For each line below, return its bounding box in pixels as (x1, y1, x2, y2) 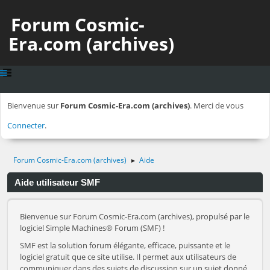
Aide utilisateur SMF (14, 178, 100, 188)
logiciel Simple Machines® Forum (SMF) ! (20, 222, 165, 234)
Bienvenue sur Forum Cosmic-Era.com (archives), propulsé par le (20, 211, 250, 222)
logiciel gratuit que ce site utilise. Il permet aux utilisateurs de (20, 251, 236, 263)
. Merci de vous (190, 100, 243, 111)
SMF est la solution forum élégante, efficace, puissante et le (20, 240, 230, 251)
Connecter (7, 120, 45, 131)
